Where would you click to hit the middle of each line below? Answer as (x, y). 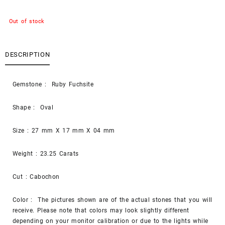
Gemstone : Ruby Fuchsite (53, 84)
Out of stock (27, 22)
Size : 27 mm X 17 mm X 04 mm (64, 130)
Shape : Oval (33, 107)
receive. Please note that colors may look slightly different (101, 210)
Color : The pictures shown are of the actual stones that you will (113, 200)
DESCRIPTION (28, 55)
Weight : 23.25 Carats (46, 153)
